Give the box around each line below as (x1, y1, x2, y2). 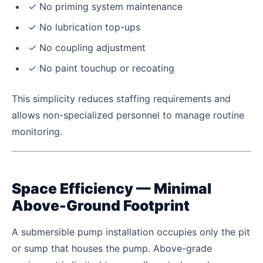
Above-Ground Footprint (12, 196, 190, 214)
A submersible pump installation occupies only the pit (12, 225, 250, 238)
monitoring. (12, 126, 62, 138)
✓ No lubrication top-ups (28, 21, 140, 33)
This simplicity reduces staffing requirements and (12, 93, 231, 105)
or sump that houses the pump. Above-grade (12, 242, 212, 254)
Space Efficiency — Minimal (12, 179, 211, 197)
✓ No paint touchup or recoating (28, 62, 174, 75)
